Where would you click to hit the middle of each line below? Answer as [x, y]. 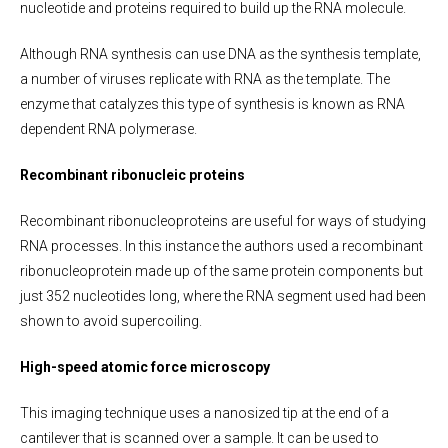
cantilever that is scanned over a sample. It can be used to [199, 437]
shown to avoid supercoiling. [111, 320]
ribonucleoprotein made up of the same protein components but [221, 270]
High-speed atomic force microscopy [145, 366]
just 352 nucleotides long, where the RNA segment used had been [223, 295]
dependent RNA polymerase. [108, 128]
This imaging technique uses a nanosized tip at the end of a [204, 412]
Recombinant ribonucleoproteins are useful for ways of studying [223, 220]
